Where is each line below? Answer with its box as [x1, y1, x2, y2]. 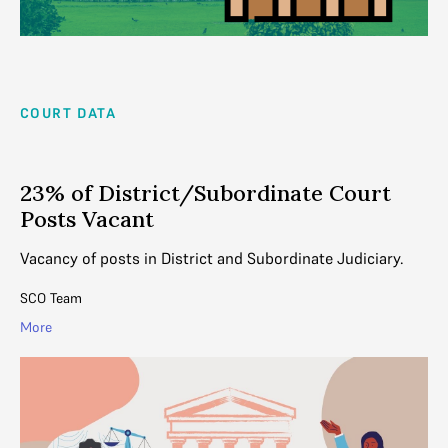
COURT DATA [20, 104, 116, 123]
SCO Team [20, 289, 82, 308]
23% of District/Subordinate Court [20, 179, 391, 208]
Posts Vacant [20, 205, 154, 234]
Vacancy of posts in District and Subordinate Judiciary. [20, 248, 404, 269]
